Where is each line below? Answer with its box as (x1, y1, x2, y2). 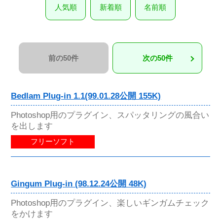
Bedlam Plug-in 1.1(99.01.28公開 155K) (11, 91, 161, 101)
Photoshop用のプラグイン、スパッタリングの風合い (11, 110, 210, 120)
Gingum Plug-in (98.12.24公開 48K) (11, 179, 147, 189)
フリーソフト (31, 138, 75, 146)
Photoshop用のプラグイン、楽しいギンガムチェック (11, 198, 210, 208)
